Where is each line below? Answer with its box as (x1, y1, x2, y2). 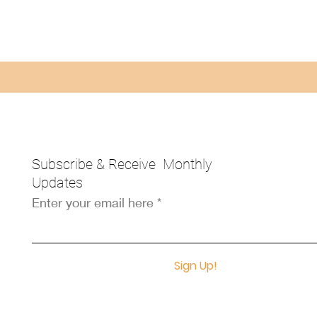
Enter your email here (32, 195, 154, 210)
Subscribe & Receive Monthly (32, 156, 213, 173)
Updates (32, 174, 83, 191)
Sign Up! (174, 258, 218, 274)
